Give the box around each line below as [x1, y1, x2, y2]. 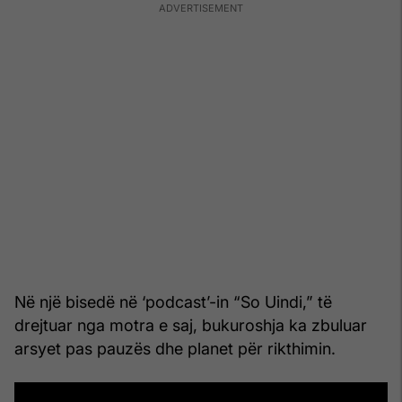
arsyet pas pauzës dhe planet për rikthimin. [14, 338, 336, 358]
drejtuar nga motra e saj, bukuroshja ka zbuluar [14, 315, 367, 335]
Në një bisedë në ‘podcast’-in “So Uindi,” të [14, 292, 332, 311]
